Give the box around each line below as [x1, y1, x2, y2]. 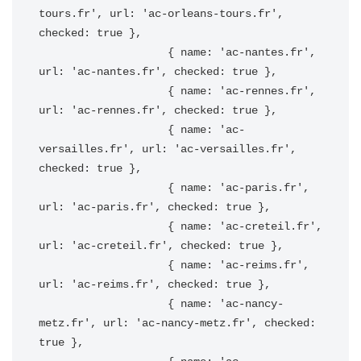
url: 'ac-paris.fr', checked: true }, [39, 201, 271, 214]
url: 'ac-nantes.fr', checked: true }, [39, 65, 277, 78]
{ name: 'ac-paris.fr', [39, 181, 168, 194]
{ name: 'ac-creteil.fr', [39, 220, 168, 233]
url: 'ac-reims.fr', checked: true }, [39, 278, 271, 291]
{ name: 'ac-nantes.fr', [39, 46, 168, 59]
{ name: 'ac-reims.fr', [39, 259, 168, 272]
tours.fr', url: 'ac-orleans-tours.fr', [39, 7, 284, 20]
